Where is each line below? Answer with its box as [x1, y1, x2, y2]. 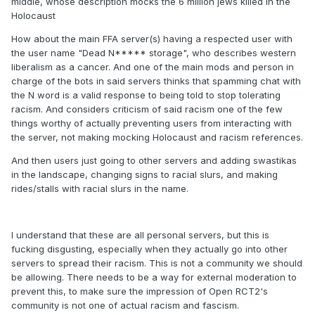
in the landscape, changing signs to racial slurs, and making [11, 169, 278, 181]
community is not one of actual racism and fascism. [11, 300, 239, 311]
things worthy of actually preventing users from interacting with [11, 117, 292, 129]
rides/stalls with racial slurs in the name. [11, 183, 188, 195]
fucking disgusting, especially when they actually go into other [11, 243, 288, 255]
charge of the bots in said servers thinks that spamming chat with [11, 75, 301, 87]
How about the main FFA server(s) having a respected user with [11, 33, 292, 45]
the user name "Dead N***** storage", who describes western [11, 47, 296, 59]
